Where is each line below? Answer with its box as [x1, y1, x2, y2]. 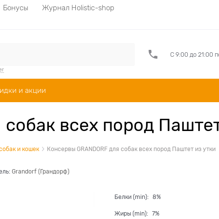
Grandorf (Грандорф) [11, 168, 69, 175]
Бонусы [3, 3, 28, 12]
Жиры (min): [114, 210, 150, 217]
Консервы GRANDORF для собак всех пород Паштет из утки [47, 146, 216, 153]
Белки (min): [114, 194, 150, 200]
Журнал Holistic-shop [42, 3, 114, 12]
